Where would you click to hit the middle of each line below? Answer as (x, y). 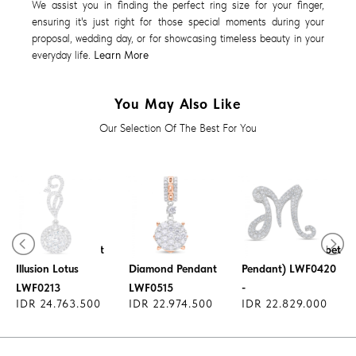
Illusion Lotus (47, 269)
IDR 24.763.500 (58, 304)
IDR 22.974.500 (171, 304)
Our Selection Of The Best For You (178, 128)
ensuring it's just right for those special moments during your (178, 21)
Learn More (121, 54)
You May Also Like (178, 104)
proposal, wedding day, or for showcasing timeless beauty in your (178, 38)
